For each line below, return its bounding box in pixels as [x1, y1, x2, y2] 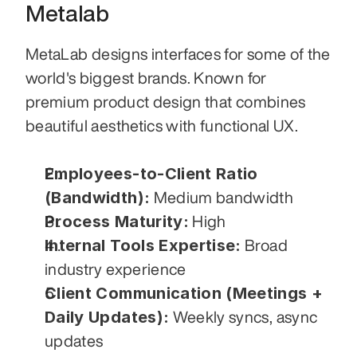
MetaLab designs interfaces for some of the [25, 45, 331, 62]
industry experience [45, 260, 186, 277]
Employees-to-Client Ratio [45, 163, 258, 183]
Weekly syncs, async [169, 308, 318, 325]
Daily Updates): [45, 307, 170, 327]
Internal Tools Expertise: [45, 235, 241, 255]
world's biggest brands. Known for [25, 69, 267, 86]
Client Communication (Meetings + [45, 283, 324, 303]
